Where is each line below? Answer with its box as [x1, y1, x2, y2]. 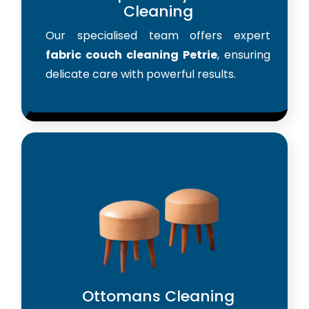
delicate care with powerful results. [46, 66, 236, 82]
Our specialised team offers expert [46, 27, 270, 43]
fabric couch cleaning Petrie [46, 46, 217, 63]
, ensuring [217, 46, 270, 63]
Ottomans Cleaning [81, 285, 235, 307]
